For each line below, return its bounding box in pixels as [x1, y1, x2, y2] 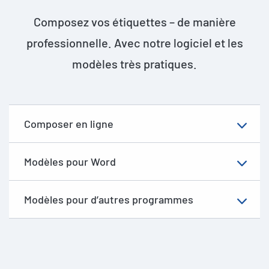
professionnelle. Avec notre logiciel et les [26, 35, 243, 50]
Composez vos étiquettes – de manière [33, 14, 236, 29]
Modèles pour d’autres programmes [24, 192, 193, 206]
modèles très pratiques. [72, 56, 197, 71]
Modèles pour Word [24, 154, 116, 168]
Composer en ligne [24, 116, 113, 130]
